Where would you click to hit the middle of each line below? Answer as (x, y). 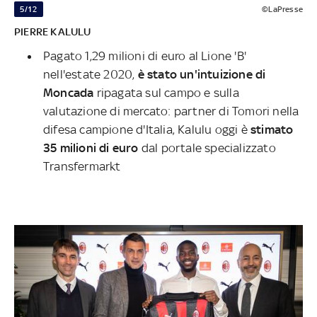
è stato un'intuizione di (202, 74)
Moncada (69, 92)
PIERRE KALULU (53, 31)
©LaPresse (282, 9)
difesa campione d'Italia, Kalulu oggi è (147, 129)
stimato (272, 129)
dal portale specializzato (208, 148)
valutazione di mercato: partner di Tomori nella (171, 111)
